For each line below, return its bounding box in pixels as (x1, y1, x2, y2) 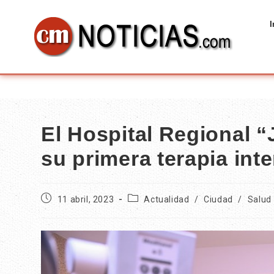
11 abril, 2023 (57, 194, 114, 204)
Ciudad (204, 194, 233, 204)
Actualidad (144, 194, 190, 204)
